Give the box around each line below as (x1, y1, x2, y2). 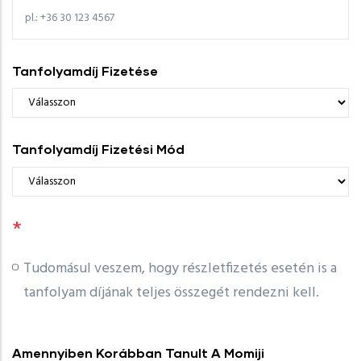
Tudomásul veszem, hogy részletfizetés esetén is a (23, 256, 337, 280)
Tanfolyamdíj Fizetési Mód (12, 141, 185, 157)
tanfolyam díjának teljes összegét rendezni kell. (23, 280, 319, 305)
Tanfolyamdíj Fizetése (12, 62, 158, 78)
